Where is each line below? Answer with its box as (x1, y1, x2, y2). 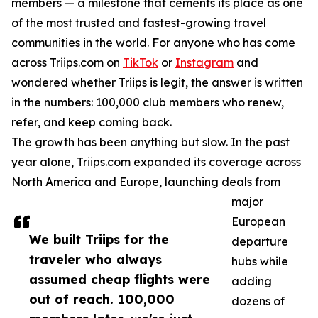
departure (231, 234, 288, 249)
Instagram (175, 55, 234, 70)
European (231, 214, 285, 229)
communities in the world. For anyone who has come (11, 35, 295, 50)
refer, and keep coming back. (11, 115, 172, 130)
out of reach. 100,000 (29, 291, 175, 307)
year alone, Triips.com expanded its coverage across (11, 155, 301, 170)
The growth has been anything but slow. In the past (11, 135, 290, 150)
